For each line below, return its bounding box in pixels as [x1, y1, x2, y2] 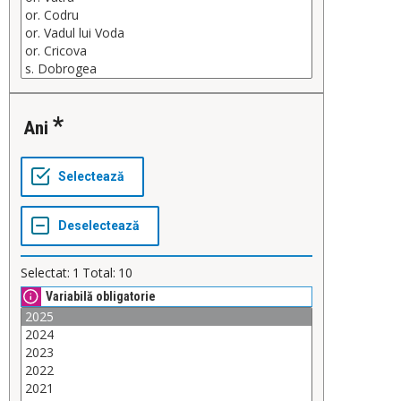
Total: [82, 264, 115, 282]
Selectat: [21, 264, 70, 282]
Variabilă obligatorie [46, 289, 156, 304]
